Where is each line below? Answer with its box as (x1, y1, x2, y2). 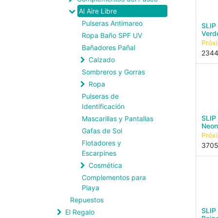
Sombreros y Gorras (82, 68, 145, 76)
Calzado (89, 55, 115, 64)
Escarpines (82, 149, 116, 157)
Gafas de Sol (82, 127, 122, 135)
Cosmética (89, 161, 122, 169)
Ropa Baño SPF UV (82, 31, 142, 39)
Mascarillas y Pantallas (82, 114, 153, 123)
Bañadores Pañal (82, 43, 135, 52)
